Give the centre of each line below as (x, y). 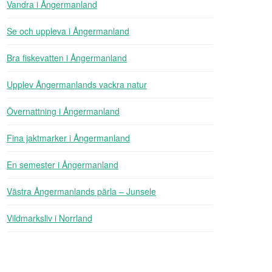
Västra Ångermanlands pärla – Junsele (81, 191)
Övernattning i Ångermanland (63, 111)
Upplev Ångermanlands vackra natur (77, 84)
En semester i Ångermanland (63, 165)
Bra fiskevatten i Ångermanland (67, 58)
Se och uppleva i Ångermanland (68, 31)
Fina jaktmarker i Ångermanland (68, 138)
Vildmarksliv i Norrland (49, 218)
